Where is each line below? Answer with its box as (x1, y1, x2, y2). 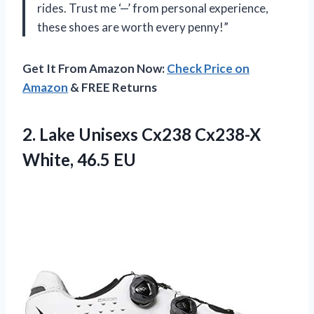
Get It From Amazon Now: (22, 60, 167, 76)
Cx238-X (195, 123, 261, 144)
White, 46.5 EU (22, 149, 136, 170)
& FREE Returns (68, 79, 157, 95)
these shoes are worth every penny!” (37, 19, 228, 34)
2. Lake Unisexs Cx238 (22, 123, 195, 144)
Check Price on (167, 60, 250, 76)
